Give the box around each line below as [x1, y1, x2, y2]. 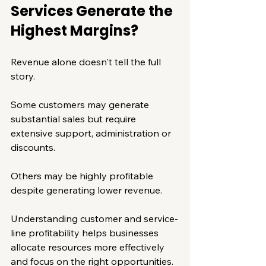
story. [11, 69, 35, 82]
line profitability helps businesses [11, 226, 161, 239]
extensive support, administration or [11, 126, 173, 139]
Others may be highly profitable [11, 169, 156, 182]
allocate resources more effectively [11, 240, 167, 253]
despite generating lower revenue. [11, 183, 162, 196]
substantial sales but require [11, 112, 138, 125]
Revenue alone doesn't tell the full [11, 55, 163, 68]
